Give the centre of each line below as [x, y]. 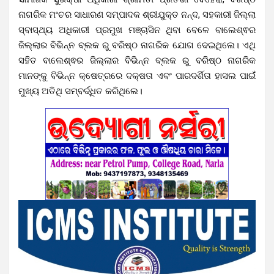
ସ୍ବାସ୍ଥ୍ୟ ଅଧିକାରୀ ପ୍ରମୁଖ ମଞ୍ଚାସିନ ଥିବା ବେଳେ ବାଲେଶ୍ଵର [137, 30]
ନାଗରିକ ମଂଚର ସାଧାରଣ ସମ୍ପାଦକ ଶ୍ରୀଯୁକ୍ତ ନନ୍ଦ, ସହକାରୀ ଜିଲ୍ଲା [137, 14]
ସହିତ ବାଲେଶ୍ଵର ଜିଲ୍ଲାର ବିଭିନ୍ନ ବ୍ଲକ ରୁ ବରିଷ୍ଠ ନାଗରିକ [137, 60]
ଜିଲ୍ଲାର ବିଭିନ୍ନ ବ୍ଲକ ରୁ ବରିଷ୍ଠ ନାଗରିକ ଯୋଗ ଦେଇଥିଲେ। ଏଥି [137, 45]
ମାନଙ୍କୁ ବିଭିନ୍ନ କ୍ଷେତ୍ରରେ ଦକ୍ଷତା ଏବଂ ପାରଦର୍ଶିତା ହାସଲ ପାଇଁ [137, 76]
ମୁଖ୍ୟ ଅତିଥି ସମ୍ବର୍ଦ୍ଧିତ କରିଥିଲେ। [80, 91]
